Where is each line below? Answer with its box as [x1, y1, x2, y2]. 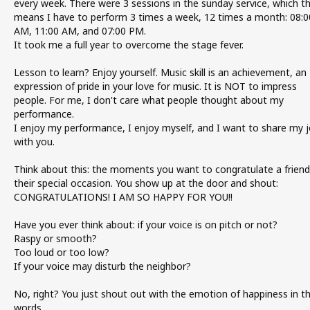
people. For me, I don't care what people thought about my [13, 93, 284, 107]
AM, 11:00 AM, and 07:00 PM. [13, 24, 146, 37]
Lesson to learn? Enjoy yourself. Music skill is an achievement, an [13, 66, 307, 79]
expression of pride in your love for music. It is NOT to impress [13, 80, 297, 93]
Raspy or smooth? [13, 232, 97, 245]
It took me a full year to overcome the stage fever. [13, 38, 244, 51]
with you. [13, 135, 55, 148]
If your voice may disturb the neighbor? [13, 259, 191, 273]
